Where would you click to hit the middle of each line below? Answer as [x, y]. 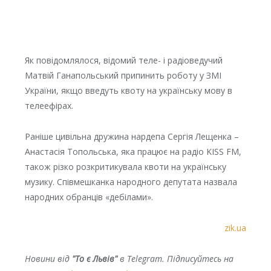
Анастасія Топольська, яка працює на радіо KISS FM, [133, 152]
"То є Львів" [94, 259]
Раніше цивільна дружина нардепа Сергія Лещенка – [132, 137]
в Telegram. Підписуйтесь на [175, 259]
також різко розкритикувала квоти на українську [125, 167]
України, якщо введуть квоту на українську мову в [128, 91]
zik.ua [236, 228]
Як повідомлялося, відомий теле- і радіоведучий [123, 60]
